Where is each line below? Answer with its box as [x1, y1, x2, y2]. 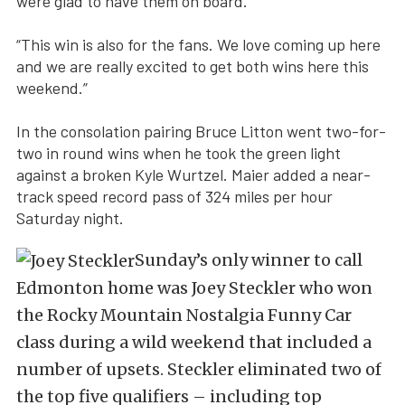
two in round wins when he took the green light [16, 142, 341, 163]
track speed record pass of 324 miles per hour [16, 185, 333, 206]
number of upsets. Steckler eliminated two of [16, 358, 381, 380]
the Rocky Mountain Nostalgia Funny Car [16, 304, 352, 325]
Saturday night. [16, 207, 124, 228]
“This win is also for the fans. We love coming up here [16, 33, 381, 54]
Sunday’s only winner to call [135, 249, 363, 270]
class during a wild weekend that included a [16, 331, 372, 353]
